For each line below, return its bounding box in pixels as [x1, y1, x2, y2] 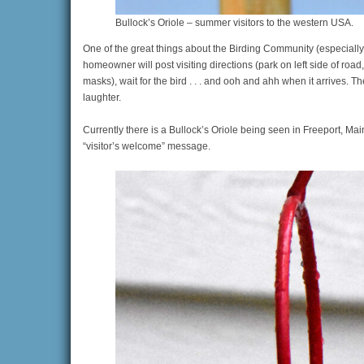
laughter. [83, 92, 121, 104]
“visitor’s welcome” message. [83, 141, 210, 153]
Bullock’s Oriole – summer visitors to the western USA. [115, 17, 353, 29]
